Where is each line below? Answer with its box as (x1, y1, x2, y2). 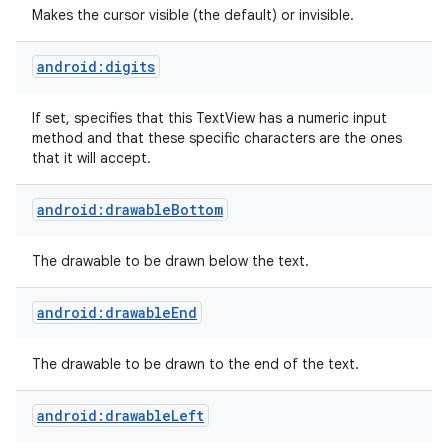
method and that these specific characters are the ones (32, 129, 402, 147)
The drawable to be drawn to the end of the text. (32, 355, 363, 373)
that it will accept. (32, 149, 155, 167)
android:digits (37, 57, 155, 76)
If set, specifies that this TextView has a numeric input (32, 109, 387, 127)
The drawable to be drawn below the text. (32, 252, 313, 270)
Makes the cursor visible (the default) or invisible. (32, 6, 358, 24)
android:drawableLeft (37, 406, 204, 425)
